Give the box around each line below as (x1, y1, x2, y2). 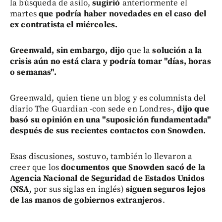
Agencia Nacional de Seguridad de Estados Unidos (10, 172, 205, 184)
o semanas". (10, 66, 56, 78)
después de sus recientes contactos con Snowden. (10, 125, 206, 136)
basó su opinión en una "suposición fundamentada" (10, 114, 212, 125)
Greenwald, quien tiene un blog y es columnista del (10, 92, 206, 104)
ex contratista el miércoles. (10, 19, 118, 30)
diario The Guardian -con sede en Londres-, (10, 103, 177, 114)
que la (125, 45, 153, 56)
